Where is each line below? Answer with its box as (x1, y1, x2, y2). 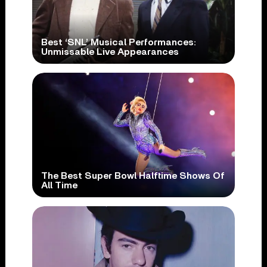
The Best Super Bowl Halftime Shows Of (41, 170, 225, 181)
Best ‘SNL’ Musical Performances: (41, 38, 196, 48)
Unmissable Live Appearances (41, 47, 179, 57)
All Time (41, 180, 77, 190)
